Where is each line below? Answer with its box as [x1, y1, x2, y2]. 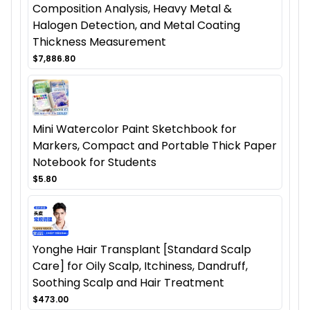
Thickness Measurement [33, 34, 166, 51]
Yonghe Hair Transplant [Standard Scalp [33, 241, 251, 258]
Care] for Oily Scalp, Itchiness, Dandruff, [33, 258, 248, 275]
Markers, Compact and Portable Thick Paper [33, 138, 277, 154]
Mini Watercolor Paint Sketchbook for [33, 121, 237, 138]
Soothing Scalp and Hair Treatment [33, 275, 224, 291]
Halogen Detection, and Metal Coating [33, 17, 240, 34]
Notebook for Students [33, 154, 156, 171]
